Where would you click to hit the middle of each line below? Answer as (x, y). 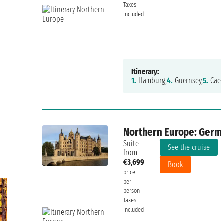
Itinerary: (146, 72)
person (132, 191)
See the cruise (189, 147)
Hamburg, (152, 81)
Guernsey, (188, 81)
